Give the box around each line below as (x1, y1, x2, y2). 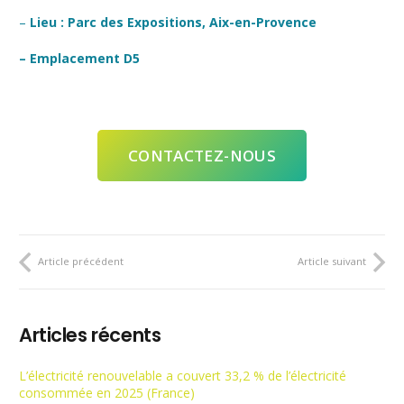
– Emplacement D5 (19, 50, 140, 68)
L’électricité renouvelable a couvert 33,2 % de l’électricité (19, 366, 346, 384)
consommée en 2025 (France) (19, 383, 195, 401)
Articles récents (19, 321, 161, 348)
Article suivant (298, 253, 366, 268)
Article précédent (38, 253, 124, 268)
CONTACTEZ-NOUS (128, 144, 276, 166)
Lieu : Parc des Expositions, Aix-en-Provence (30, 14, 320, 32)
